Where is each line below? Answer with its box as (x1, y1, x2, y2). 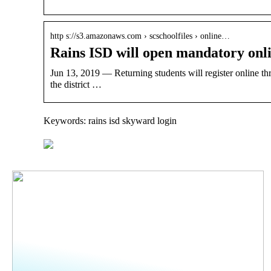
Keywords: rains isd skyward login (44, 115, 177, 126)
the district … (50, 79, 102, 90)
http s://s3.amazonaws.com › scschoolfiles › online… (50, 31, 230, 41)
